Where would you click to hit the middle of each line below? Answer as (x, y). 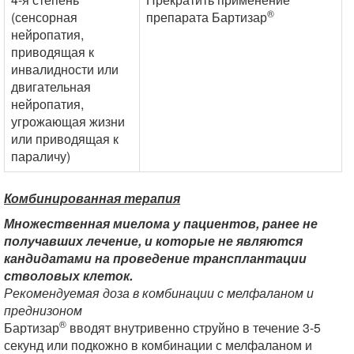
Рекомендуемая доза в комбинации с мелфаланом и (159, 293)
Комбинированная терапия (92, 198)
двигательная (51, 87)
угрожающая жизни (68, 121)
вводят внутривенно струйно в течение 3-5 (194, 328)
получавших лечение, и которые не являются (153, 241)
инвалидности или (65, 69)
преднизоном (43, 310)
